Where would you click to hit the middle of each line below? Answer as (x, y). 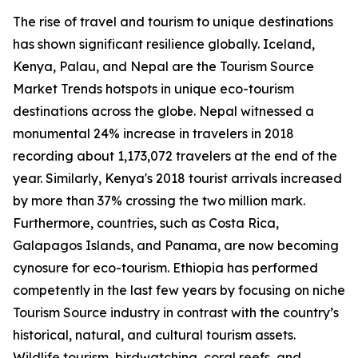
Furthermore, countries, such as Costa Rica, (146, 223)
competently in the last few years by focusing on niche (179, 290)
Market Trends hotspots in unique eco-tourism (153, 89)
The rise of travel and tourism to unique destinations (173, 22)
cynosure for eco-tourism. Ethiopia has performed (165, 268)
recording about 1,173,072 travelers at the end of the (175, 156)
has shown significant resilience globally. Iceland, (164, 44)
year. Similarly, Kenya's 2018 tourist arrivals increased (177, 179)
